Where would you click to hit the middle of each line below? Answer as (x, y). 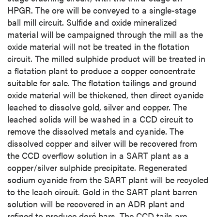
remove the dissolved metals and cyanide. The (95, 131)
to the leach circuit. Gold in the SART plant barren (102, 192)
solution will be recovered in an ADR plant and (96, 204)
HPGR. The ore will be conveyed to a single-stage (102, 10)
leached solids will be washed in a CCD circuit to (100, 119)
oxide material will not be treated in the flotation (98, 46)
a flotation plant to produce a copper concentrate (101, 71)
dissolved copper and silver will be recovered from (102, 143)
